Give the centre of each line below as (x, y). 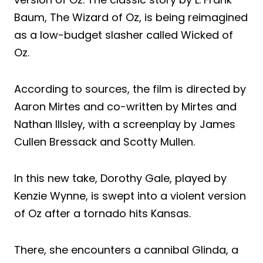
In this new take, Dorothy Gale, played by (120, 178)
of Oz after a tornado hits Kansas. (102, 213)
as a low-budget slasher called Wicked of (124, 35)
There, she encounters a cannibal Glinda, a (126, 249)
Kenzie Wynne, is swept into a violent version (130, 195)
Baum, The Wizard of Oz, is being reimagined (131, 17)
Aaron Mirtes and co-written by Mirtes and (125, 106)
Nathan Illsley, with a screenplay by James (125, 124)
